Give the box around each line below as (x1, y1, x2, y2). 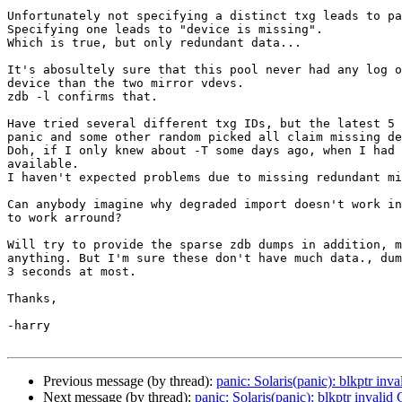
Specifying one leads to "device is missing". (7, 22, 323, 37)
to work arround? (7, 211, 122, 225)
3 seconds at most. (7, 265, 136, 279)
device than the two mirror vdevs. (7, 76, 244, 91)
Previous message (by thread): (43, 373, 216, 389)
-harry (7, 319, 50, 333)
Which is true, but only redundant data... (7, 36, 301, 50)
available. (7, 157, 79, 171)
